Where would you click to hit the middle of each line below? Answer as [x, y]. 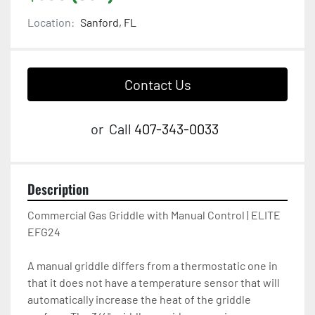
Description [58, 189]
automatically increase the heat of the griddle [139, 300]
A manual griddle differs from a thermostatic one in [153, 266]
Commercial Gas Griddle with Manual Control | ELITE [154, 215]
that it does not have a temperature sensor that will [154, 283]
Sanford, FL [108, 22]
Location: [51, 22]
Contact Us [157, 85]
